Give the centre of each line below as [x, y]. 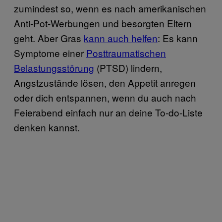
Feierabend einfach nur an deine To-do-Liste [108, 112]
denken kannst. [47, 127]
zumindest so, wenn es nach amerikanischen [110, 8]
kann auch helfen [121, 38]
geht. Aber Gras [49, 38]
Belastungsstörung [54, 67]
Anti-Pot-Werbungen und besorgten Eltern [103, 23]
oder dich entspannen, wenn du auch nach [105, 97]
